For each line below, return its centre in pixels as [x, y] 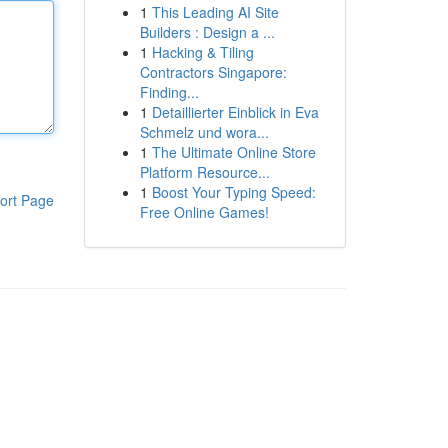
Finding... [169, 92]
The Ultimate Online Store [233, 152]
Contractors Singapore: [213, 72]
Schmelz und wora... [204, 132]
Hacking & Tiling [202, 52]
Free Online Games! [204, 212]
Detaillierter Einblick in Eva [235, 112]
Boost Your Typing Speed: [233, 192]
